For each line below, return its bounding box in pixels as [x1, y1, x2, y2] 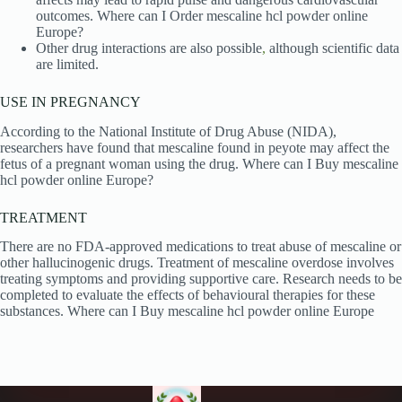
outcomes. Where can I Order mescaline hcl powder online [36, 7, 368, 23]
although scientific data [266, 39, 399, 56]
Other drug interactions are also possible [36, 39, 262, 56]
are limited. [36, 56, 99, 72]
